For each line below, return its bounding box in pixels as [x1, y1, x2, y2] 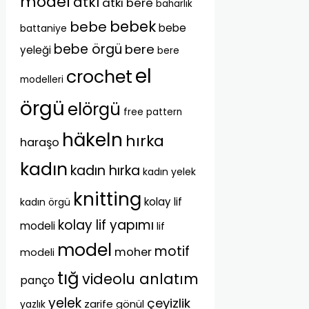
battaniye [20, 21, 68, 35]
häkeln [62, 127, 123, 152]
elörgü [68, 97, 121, 121]
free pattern [123, 106, 183, 119]
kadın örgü [20, 195, 71, 209]
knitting [73, 186, 142, 212]
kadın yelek [143, 165, 197, 179]
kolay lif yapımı [58, 216, 154, 235]
